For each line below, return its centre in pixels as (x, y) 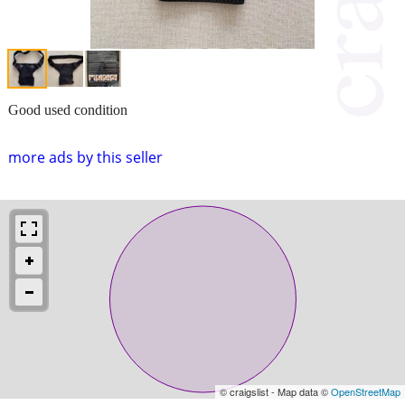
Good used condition (68, 109)
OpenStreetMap (366, 391)
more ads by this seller (85, 157)
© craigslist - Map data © (275, 391)
